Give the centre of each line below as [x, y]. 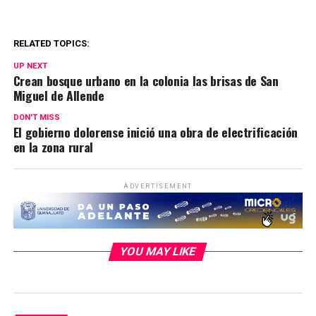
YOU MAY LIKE [158, 251]
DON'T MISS [36, 117]
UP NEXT [30, 66]
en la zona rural [53, 146]
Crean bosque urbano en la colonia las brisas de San [146, 80]
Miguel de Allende [59, 95]
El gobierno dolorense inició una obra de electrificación [155, 132]
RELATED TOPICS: [51, 43]
